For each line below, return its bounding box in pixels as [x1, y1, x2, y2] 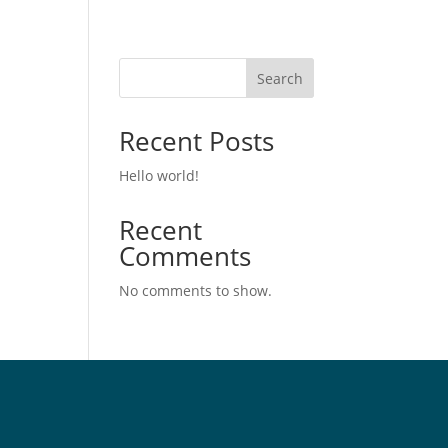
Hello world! [119, 166, 200, 185]
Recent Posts [119, 123, 275, 159]
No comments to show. [119, 281, 273, 300]
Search [256, 68, 303, 88]
